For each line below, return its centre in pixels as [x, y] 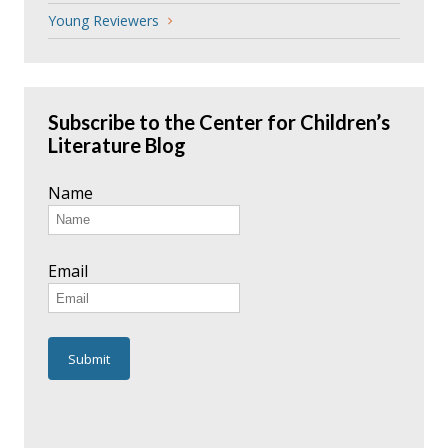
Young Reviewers [103, 21]
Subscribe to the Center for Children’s [219, 121]
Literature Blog [117, 144]
